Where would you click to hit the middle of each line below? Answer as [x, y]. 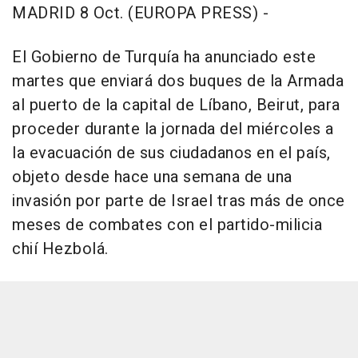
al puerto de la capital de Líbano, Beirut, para [176, 105]
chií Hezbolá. [60, 249]
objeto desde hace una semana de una [152, 177]
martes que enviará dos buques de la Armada [178, 81]
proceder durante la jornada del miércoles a [173, 129]
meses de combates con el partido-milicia [167, 225]
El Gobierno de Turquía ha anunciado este [164, 57]
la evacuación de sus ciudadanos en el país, [171, 153]
